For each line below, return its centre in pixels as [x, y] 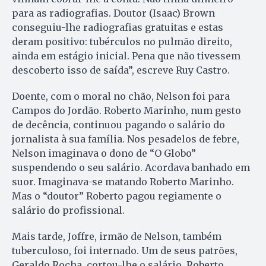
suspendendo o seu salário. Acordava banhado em [131, 167]
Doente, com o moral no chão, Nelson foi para [121, 96]
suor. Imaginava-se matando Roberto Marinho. [123, 181]
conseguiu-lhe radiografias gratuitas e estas [118, 27]
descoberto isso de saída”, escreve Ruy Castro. [121, 70]
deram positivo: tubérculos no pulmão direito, [122, 41]
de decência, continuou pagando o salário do [118, 124]
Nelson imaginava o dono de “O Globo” [104, 153]
